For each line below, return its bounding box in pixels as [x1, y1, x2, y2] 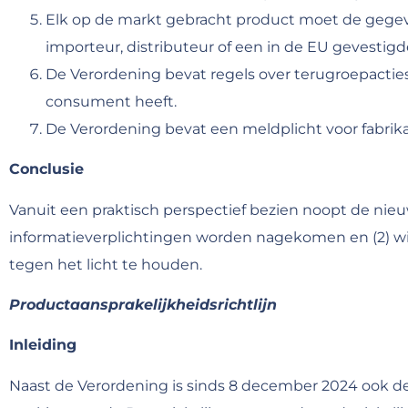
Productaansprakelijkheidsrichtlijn [9, 295, 277, 313]
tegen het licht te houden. [9, 255, 202, 273]
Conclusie [9, 160, 84, 178]
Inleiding [9, 336, 76, 354]
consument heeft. [46, 92, 177, 110]
